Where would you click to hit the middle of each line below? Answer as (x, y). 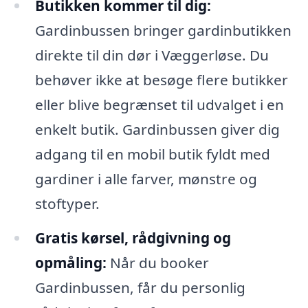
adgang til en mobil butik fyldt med (152, 154)
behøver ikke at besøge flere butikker (161, 80)
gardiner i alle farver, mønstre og (146, 179)
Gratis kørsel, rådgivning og (133, 238)
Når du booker (157, 263)
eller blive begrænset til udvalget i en (159, 105)
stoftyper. (67, 204)
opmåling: (70, 263)
